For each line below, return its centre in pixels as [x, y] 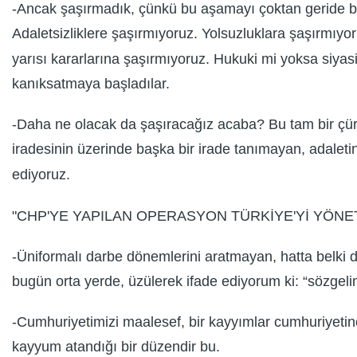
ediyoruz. [41, 174]
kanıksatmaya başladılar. [91, 84]
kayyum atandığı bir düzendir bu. [116, 347]
